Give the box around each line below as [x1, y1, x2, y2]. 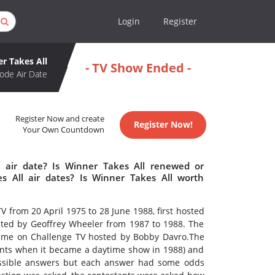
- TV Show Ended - [85, 59, 191, 76]
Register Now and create [15, 114, 105, 125]
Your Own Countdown [23, 125, 105, 136]
